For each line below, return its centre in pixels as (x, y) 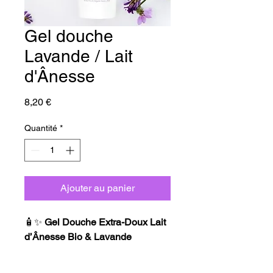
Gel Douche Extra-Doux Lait (105, 222)
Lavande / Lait (79, 56)
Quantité (41, 128)
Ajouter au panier (97, 188)
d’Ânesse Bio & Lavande (78, 236)
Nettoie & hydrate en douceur (100, 266)
